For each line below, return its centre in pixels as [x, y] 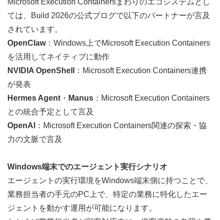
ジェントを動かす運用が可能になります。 [82, 208]
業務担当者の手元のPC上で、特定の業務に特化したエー [107, 194]
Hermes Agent [34, 98]
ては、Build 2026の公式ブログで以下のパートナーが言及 [109, 15]
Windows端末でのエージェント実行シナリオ [87, 166]
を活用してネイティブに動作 [58, 56]
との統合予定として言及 [51, 111]
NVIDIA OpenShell [41, 70]
